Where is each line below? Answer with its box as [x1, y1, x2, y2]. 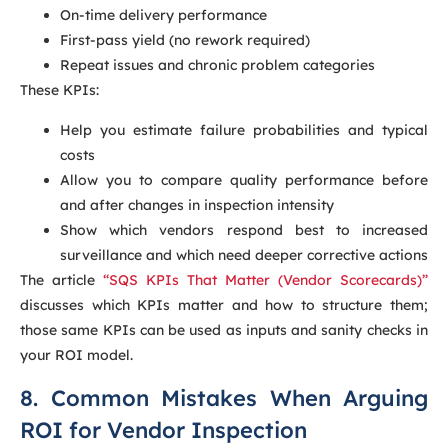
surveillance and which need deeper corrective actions [60, 245, 428, 264]
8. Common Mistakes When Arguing [20, 384, 428, 413]
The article [20, 270, 103, 289]
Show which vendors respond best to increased [60, 220, 428, 239]
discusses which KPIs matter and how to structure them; [20, 295, 428, 314]
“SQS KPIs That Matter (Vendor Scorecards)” [103, 270, 428, 289]
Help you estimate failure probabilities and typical [60, 120, 428, 139]
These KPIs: [20, 81, 99, 100]
